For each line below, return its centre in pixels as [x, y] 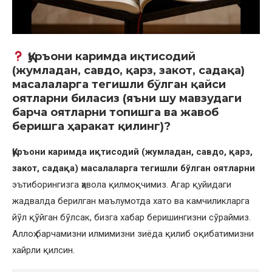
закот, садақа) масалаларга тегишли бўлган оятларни [134, 168]
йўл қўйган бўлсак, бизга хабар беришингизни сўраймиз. [131, 218]
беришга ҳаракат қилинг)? [91, 127]
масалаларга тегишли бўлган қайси [119, 85]
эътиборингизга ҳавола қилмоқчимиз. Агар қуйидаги [122, 185]
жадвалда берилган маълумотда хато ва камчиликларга [131, 201]
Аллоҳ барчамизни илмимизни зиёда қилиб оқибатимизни [133, 234]
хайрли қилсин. [43, 250]
